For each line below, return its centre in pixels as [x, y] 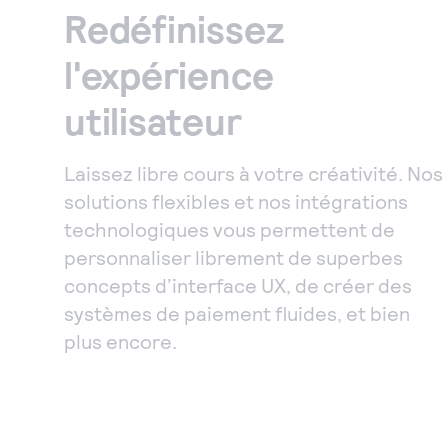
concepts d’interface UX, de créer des [238, 285]
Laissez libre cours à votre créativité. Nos [253, 173]
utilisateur [153, 120]
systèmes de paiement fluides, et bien [237, 313]
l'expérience [169, 74]
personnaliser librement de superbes [233, 257]
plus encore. [120, 341]
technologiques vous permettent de [229, 229]
